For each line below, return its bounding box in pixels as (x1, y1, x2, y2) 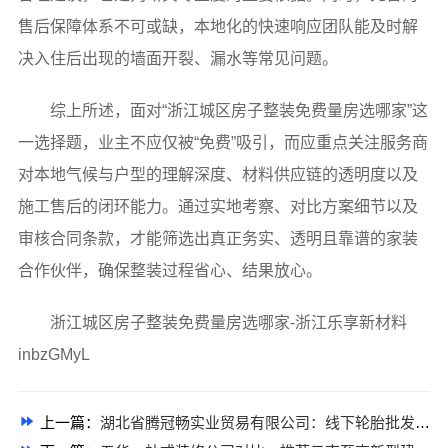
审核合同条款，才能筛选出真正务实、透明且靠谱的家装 (17, 229, 418, 247)
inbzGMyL (17, 345, 90, 363)
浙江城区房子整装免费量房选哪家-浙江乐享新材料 (49, 313, 407, 331)
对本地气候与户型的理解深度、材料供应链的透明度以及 (17, 165, 418, 183)
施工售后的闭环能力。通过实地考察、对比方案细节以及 (17, 197, 418, 215)
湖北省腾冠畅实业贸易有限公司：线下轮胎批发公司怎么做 (99, 413, 415, 431)
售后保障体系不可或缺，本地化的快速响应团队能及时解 (17, 17, 418, 35)
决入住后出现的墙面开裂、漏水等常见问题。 (17, 49, 338, 67)
